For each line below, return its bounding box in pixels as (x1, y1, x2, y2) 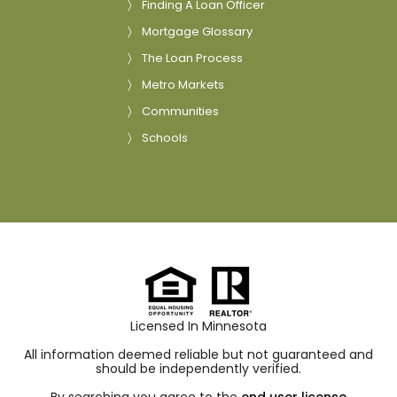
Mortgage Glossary (142, 23, 253, 41)
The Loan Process (142, 50, 243, 67)
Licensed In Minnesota (130, 317, 267, 336)
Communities (142, 103, 219, 121)
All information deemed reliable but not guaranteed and (24, 346, 373, 364)
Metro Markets (142, 76, 224, 94)
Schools (142, 129, 188, 147)
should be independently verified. (96, 360, 301, 378)
